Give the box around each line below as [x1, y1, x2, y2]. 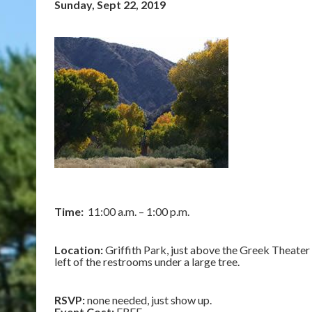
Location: [54, 243, 103, 256]
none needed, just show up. [85, 293, 212, 306]
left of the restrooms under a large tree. [54, 255, 240, 268]
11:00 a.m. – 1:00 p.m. [84, 205, 189, 218]
